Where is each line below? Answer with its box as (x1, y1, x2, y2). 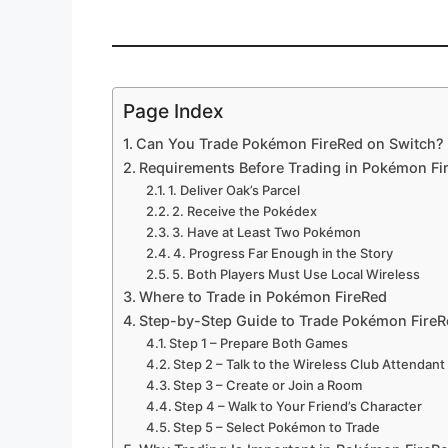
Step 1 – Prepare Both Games (169, 335, 349, 352)
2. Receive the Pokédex (172, 203, 318, 220)
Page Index (123, 99, 224, 124)
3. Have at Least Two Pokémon (172, 224, 362, 241)
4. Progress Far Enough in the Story (173, 245, 394, 262)
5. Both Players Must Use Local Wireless (172, 266, 421, 283)
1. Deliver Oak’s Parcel (168, 182, 301, 199)
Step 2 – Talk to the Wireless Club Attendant (173, 356, 446, 373)
